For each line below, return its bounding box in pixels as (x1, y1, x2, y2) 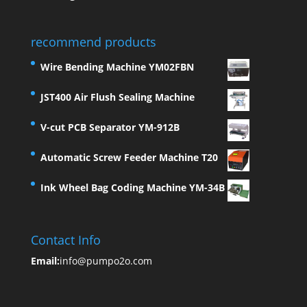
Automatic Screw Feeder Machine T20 (40, 150, 218, 164)
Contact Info (30, 231, 101, 248)
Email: (30, 254, 60, 267)
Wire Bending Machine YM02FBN (40, 60, 194, 73)
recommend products (30, 33, 156, 50)
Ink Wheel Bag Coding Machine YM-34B (40, 180, 225, 194)
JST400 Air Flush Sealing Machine (40, 90, 195, 103)
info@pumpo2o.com (59, 254, 152, 267)
